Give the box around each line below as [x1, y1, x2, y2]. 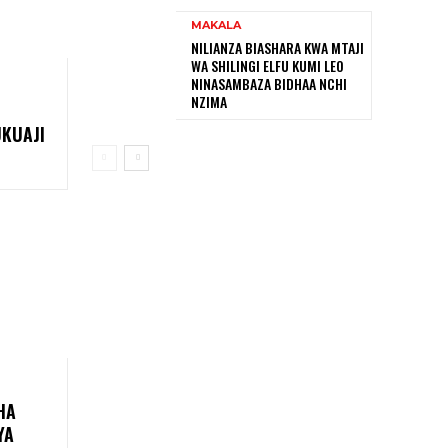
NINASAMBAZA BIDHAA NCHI [191, 73, 347, 95]
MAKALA [191, 18, 241, 33]
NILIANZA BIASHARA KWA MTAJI [191, 37, 364, 59]
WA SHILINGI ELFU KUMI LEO [191, 55, 344, 77]
